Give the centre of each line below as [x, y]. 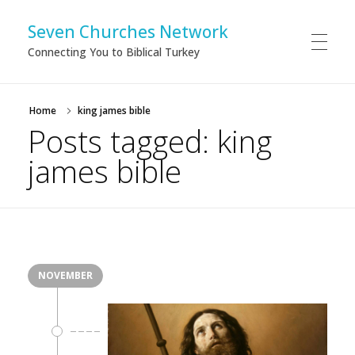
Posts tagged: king [150, 141]
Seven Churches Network [128, 31]
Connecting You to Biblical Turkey [114, 52]
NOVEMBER [65, 275]
